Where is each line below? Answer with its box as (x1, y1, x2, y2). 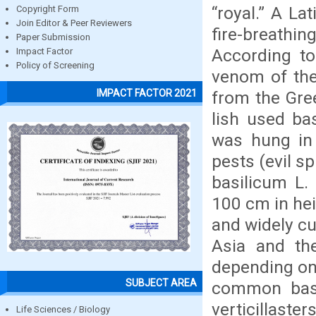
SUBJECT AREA (126, 276, 197, 288)
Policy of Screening (16, 60, 95, 71)
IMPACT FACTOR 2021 (97, 87, 197, 99)
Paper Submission (16, 32, 90, 43)
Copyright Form (16, 4, 79, 15)
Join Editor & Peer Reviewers (16, 18, 132, 29)
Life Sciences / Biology (16, 303, 110, 315)
